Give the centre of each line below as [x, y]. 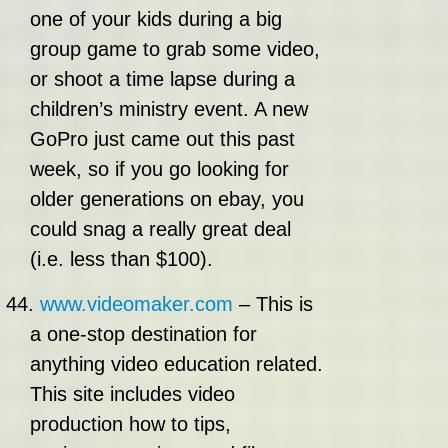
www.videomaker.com [136, 304]
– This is [273, 304]
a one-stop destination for [143, 334]
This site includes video [132, 394]
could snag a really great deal [160, 229]
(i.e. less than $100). [121, 259]
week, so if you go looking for [159, 169]
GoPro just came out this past [162, 139]
